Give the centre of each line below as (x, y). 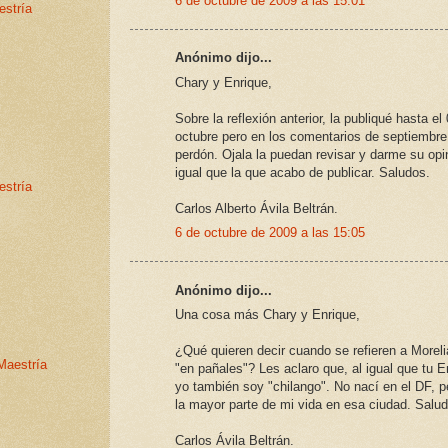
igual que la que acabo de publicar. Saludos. (302, 172)
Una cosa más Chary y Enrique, (267, 315)
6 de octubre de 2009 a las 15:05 (270, 233)
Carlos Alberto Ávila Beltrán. (256, 208)
